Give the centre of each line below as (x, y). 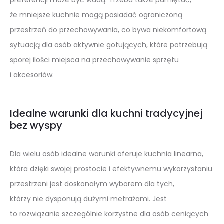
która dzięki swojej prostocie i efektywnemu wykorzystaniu (111, 169)
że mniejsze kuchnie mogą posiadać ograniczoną (96, 15)
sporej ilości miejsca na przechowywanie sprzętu (94, 60)
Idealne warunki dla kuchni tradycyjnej (106, 113)
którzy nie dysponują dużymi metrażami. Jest (88, 199)
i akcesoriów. (32, 75)
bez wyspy (36, 125)
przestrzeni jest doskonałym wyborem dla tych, (92, 184)
